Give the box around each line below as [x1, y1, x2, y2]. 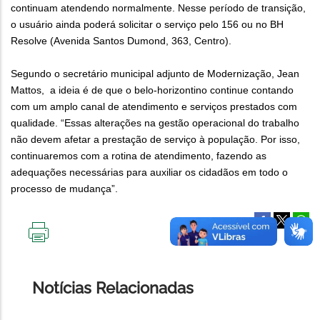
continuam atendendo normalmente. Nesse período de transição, [11, 2, 306, 14]
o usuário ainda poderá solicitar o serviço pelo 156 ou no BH [11, 19, 284, 31]
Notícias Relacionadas [32, 279, 194, 298]
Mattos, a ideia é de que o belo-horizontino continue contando [11, 84, 294, 96]
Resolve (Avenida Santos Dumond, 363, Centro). [11, 35, 231, 47]
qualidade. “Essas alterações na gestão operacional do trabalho [11, 117, 299, 129]
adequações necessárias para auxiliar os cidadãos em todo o [11, 166, 288, 179]
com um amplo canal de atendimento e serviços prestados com [11, 101, 297, 113]
